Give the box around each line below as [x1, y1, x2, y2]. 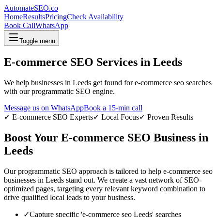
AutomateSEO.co [4, 4, 58, 12]
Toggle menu [19, 37, 55, 45]
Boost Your [4, 131, 61, 144]
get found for [91, 78, 135, 87]
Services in [93, 55, 153, 68]
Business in [151, 131, 208, 144]
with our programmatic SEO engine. [4, 87, 115, 95]
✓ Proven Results [139, 112, 193, 121]
